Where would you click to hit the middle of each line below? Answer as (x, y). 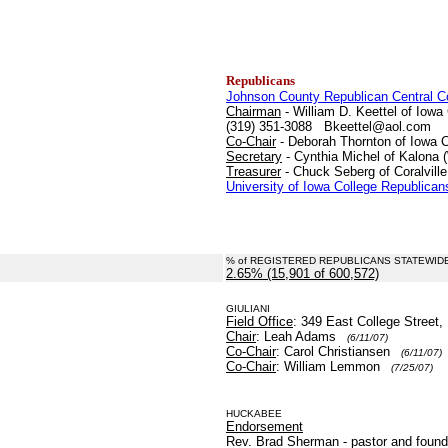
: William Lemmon (332, 366)
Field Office (259, 321)
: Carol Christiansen (337, 351)
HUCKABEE (254, 413)
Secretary (254, 156)
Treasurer (253, 171)
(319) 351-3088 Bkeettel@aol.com (328, 126)
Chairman (253, 111)
